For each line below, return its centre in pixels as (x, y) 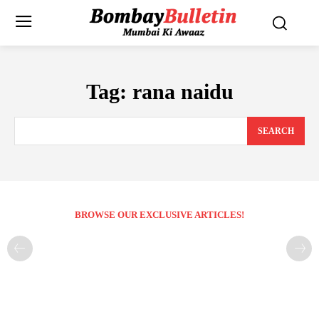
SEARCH (276, 131)
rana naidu (183, 91)
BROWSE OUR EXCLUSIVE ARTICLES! (159, 215)
